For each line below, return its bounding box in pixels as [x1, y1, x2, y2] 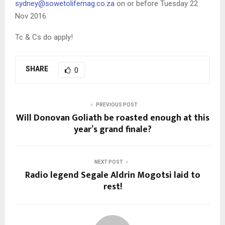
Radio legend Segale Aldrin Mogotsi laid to [25, 167, 200, 183]
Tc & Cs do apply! [15, 32, 73, 42]
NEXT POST [94, 159, 123, 165]
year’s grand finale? [73, 122, 152, 137]
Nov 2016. [15, 11, 48, 21]
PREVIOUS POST [95, 101, 138, 107]
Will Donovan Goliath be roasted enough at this [16, 110, 209, 126]
